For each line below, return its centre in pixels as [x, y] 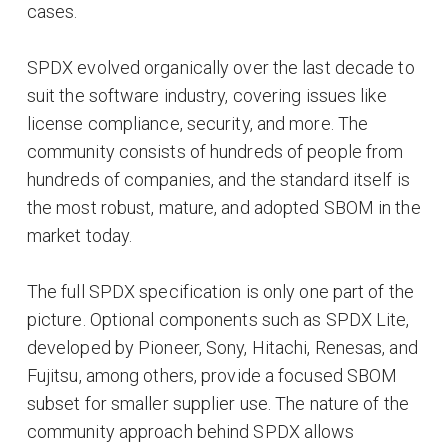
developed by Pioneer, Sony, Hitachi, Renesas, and [222, 347]
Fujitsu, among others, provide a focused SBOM [212, 375]
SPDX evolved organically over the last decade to [220, 67]
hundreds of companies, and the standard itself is [218, 179]
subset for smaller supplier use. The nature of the [217, 403]
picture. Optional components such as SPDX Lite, [218, 319]
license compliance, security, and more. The [197, 123]
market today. [81, 235]
